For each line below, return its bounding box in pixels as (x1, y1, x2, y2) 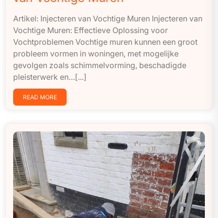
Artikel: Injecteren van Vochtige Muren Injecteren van (13, 13, 202, 23)
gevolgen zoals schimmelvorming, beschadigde (13, 60, 186, 70)
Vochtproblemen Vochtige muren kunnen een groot (13, 36, 198, 47)
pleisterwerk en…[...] (13, 72, 87, 82)
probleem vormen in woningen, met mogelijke (13, 48, 179, 58)
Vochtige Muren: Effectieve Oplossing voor (13, 25, 168, 35)
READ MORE (23, 93, 57, 101)
